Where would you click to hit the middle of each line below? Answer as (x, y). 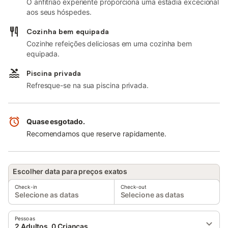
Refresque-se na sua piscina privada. (88, 85)
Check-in (26, 187)
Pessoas (25, 218)
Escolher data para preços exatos (70, 171)
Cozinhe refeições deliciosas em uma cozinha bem (109, 44)
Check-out (134, 187)
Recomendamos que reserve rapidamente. (96, 134)
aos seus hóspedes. (59, 12)
